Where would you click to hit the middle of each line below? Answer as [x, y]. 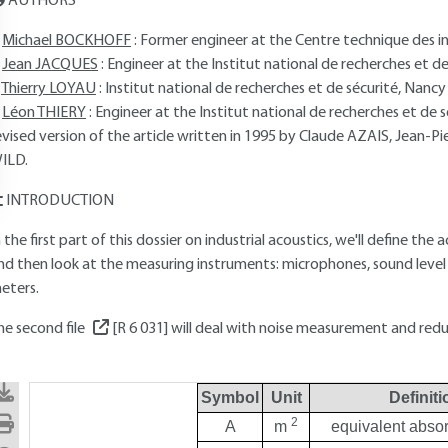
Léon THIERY [44, 113]
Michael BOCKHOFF [66, 41]
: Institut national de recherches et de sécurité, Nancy [272, 89]
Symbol [230, 397]
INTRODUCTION [58, 201]
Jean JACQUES [50, 65]
